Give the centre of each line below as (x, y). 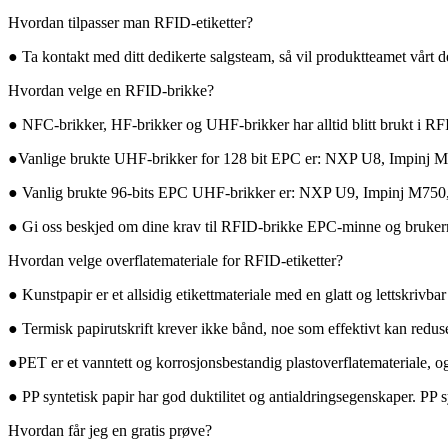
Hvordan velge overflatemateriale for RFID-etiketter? (175, 261)
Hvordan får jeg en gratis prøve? (110, 431)
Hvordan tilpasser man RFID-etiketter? (130, 23)
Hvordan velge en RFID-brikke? (111, 91)
